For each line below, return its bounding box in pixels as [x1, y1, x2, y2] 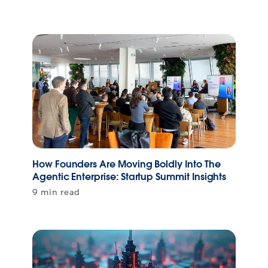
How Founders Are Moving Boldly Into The [32, 158, 221, 171]
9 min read [32, 187, 80, 198]
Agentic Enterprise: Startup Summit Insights [32, 170, 227, 184]
